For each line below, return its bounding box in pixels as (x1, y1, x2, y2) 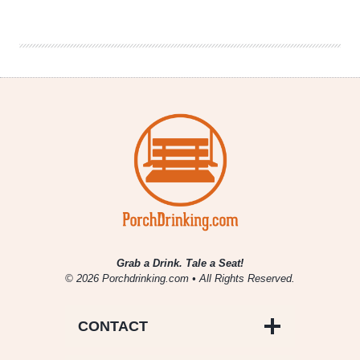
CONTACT (78, 318, 148, 335)
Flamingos (83, 39, 126, 54)
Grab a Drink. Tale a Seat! (117, 257, 243, 270)
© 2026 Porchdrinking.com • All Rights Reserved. (65, 272, 295, 285)
